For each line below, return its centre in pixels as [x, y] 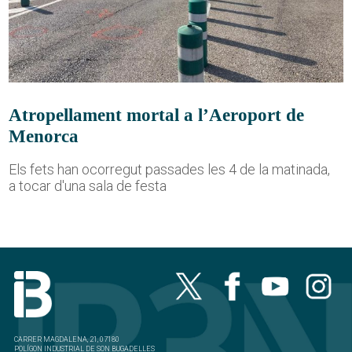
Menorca [44, 136]
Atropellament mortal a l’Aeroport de [157, 114]
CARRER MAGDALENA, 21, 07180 [67, 340]
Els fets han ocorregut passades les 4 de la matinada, [170, 169]
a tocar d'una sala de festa [88, 185]
